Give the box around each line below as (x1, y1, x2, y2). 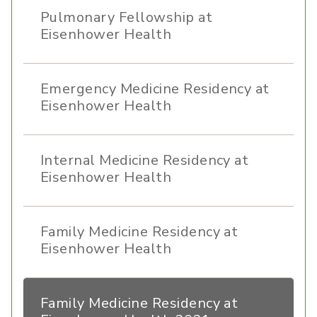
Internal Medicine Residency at (40, 151, 249, 171)
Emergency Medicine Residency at (40, 79, 270, 99)
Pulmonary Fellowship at (40, 8, 213, 28)
